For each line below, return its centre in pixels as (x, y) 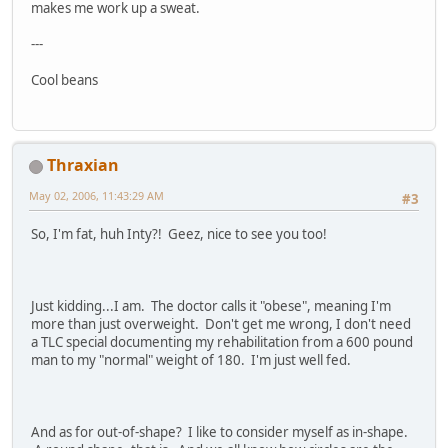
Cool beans (64, 80)
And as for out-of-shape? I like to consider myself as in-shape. (219, 431)
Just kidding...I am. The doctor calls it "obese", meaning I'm (211, 305)
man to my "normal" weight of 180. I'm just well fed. (194, 359)
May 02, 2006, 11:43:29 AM (96, 196)
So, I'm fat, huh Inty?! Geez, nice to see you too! (179, 233)
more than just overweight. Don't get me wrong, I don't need (221, 323)
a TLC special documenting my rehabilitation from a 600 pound (222, 341)
